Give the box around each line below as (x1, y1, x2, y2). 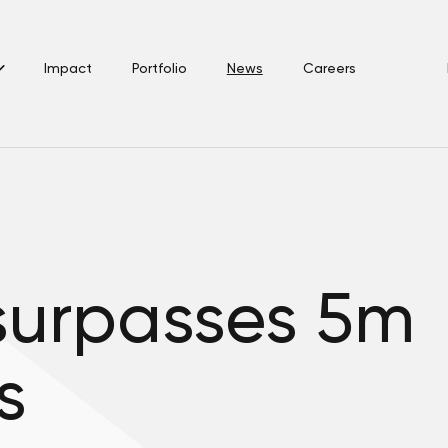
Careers (302, 60, 356, 76)
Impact (43, 60, 92, 76)
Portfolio (131, 60, 187, 76)
